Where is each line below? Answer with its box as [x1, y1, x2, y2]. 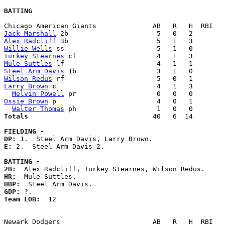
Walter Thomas [12, 105, 64, 113]
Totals [4, 113, 145, 121]
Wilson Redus [4, 75, 52, 83]
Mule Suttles [4, 60, 52, 68]
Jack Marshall [4, 30, 56, 38]
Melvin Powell [12, 90, 64, 98]
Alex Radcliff [4, 37, 56, 45]
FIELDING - [4, 128, 44, 136]
